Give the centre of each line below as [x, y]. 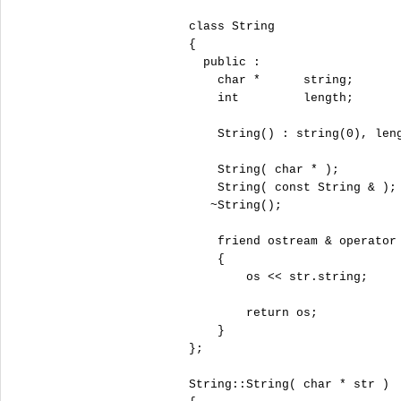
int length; [268, 98]
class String [228, 26]
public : [221, 62]
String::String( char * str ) [286, 384]
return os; [250, 313]
